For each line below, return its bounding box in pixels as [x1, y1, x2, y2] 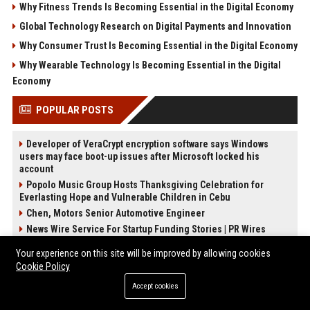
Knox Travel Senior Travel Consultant [26, 239, 183, 250]
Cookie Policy [16, 261, 70, 272]
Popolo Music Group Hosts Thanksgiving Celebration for [26, 179, 264, 190]
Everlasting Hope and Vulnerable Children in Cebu [19, 191, 230, 203]
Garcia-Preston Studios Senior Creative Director [26, 286, 228, 298]
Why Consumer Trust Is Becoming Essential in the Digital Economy [19, 39, 298, 51]
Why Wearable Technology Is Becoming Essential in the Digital [19, 59, 281, 71]
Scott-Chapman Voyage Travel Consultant [26, 271, 200, 282]
